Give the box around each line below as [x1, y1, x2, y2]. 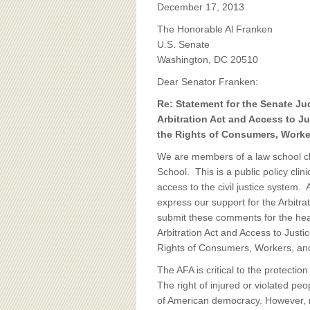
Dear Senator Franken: [157, 76, 258, 87]
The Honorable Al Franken [157, 24, 273, 35]
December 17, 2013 [157, 1, 244, 12]
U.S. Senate [157, 39, 210, 50]
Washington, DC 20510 [157, 54, 258, 65]
